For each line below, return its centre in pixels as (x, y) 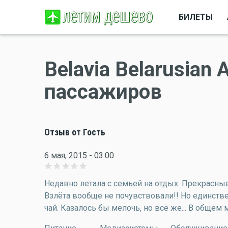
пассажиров (103, 92)
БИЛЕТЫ (196, 17)
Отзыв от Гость (75, 132)
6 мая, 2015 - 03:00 (79, 155)
